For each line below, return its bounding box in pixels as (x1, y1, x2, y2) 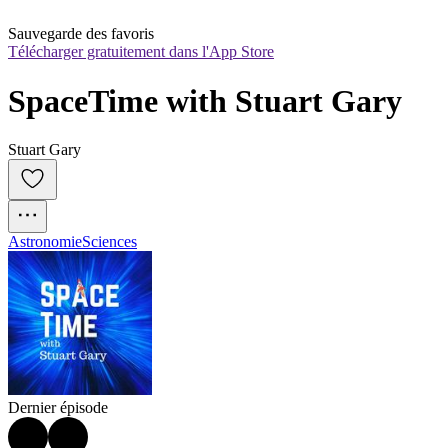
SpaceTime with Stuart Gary (8, 82, 402, 119)
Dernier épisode (8, 399, 108, 417)
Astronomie (8, 233, 82, 251)
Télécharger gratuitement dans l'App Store (8, 43, 274, 61)
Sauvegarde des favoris (8, 25, 154, 43)
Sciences (82, 233, 137, 251)
